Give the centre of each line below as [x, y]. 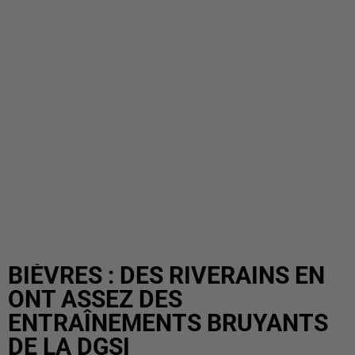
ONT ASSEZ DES [95, 299]
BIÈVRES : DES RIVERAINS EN [166, 275]
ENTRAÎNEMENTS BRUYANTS [168, 323]
